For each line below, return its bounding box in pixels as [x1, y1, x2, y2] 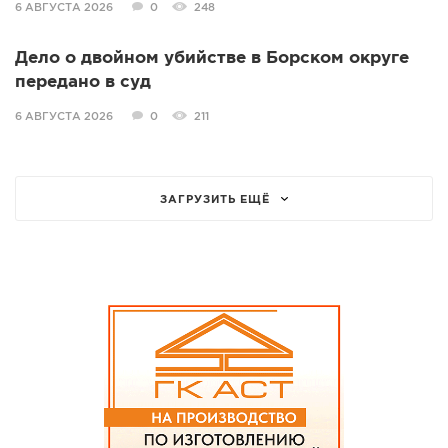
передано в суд [15, 75, 151, 91]
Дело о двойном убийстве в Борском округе [15, 51, 409, 67]
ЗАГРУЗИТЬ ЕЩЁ [160, 195, 270, 206]
